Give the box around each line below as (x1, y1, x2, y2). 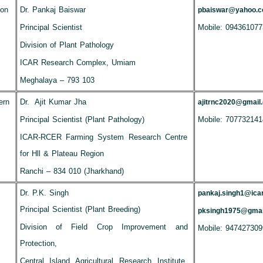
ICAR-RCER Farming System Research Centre (19, 133, 188, 141)
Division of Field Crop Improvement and (19, 222, 188, 231)
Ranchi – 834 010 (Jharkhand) (19, 167, 124, 176)
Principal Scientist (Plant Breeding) (19, 205, 141, 214)
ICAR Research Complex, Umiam (19, 58, 136, 67)
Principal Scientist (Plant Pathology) (19, 115, 145, 124)
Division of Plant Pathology (19, 41, 114, 49)
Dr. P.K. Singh (19, 188, 69, 197)
